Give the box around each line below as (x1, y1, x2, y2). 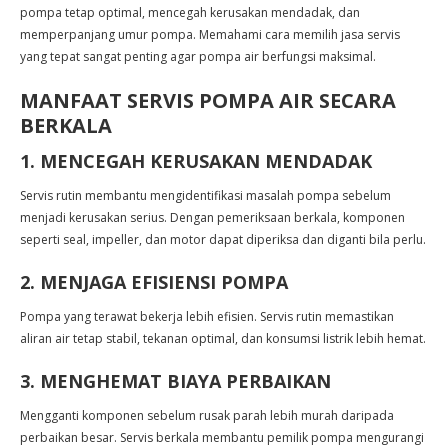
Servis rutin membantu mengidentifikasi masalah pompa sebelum (20, 187, 391, 204)
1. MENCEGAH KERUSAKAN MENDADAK (20, 149, 372, 173)
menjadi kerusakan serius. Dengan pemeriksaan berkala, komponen (20, 209, 405, 226)
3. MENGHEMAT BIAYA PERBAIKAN (20, 369, 331, 393)
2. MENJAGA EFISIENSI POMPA (20, 270, 288, 294)
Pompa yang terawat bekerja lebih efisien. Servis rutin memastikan (20, 308, 394, 325)
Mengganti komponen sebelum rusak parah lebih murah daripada (20, 407, 394, 424)
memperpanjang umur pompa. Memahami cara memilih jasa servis (20, 26, 400, 43)
